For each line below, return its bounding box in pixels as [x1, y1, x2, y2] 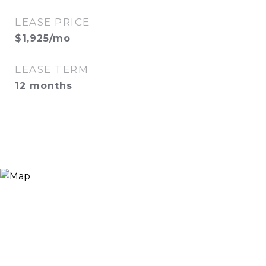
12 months [15, 80, 72, 91]
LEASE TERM [15, 64, 88, 75]
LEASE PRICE [15, 16, 90, 28]
